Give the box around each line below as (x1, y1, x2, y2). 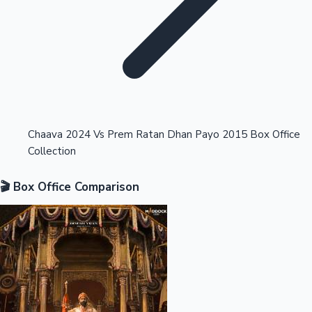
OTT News (19, 167, 74, 182)
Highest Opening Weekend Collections (19, 55, 218, 70)
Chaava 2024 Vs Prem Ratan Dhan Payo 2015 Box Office (28, 127, 300, 142)
